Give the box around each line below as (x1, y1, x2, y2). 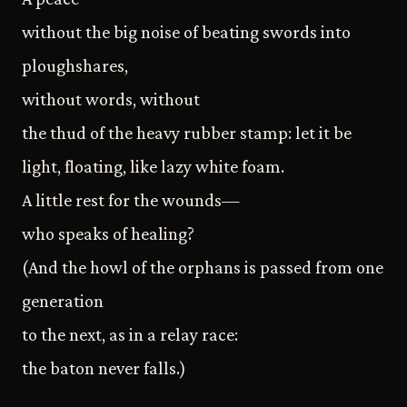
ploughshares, (22, 55, 128, 75)
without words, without (22, 88, 200, 109)
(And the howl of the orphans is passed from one (22, 256, 383, 277)
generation (22, 290, 104, 311)
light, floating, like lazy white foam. (22, 155, 284, 176)
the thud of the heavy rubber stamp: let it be (22, 122, 352, 143)
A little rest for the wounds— (22, 189, 240, 210)
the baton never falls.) (22, 357, 186, 378)
